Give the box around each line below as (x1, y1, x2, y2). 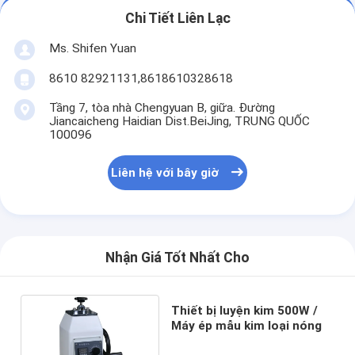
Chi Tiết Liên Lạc (124, 10, 231, 27)
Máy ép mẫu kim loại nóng (171, 318, 323, 333)
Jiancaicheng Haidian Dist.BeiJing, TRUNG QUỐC (48, 113, 310, 128)
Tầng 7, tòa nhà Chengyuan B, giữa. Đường (48, 100, 275, 115)
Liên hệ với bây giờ (111, 166, 219, 181)
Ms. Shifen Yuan (48, 40, 136, 55)
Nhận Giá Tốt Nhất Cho (105, 250, 250, 266)
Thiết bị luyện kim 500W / (171, 303, 319, 318)
